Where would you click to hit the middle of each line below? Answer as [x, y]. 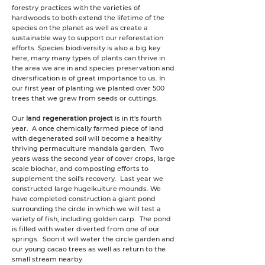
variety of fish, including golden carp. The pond [91, 219]
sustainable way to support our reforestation [88, 38]
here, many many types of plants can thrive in [88, 58]
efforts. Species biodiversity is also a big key [86, 48]
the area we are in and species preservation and [93, 68]
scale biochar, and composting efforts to [80, 169]
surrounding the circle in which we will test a [86, 209]
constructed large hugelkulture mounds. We [86, 189]
